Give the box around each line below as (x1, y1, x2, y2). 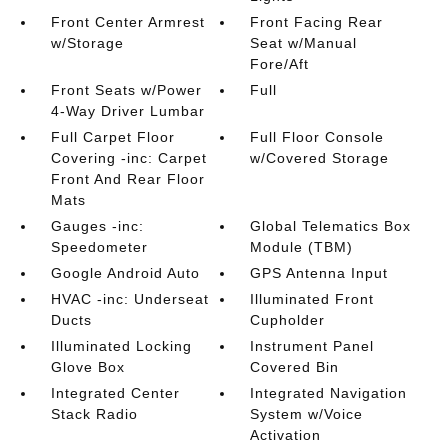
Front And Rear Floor (50, 171, 205, 187)
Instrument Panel (250, 338, 375, 354)
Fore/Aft (250, 56, 310, 72)
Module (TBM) (250, 239, 354, 255)
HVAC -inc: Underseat (50, 291, 209, 307)
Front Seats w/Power (50, 82, 202, 98)
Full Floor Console (250, 129, 385, 145)
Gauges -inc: (50, 218, 144, 234)
